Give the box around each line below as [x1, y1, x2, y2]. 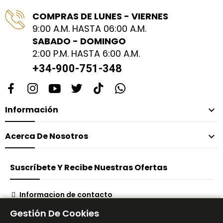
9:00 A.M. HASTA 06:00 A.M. [32, 22, 146, 35]
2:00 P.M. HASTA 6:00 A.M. [32, 47, 140, 60]
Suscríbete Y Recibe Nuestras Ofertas [10, 162, 167, 174]
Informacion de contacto [19, 190, 112, 200]
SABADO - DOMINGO [32, 35, 126, 48]
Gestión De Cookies [10, 207, 99, 220]
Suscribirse [168, 206, 209, 217]
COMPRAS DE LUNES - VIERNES [32, 10, 168, 23]
